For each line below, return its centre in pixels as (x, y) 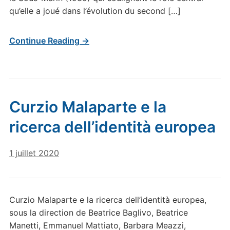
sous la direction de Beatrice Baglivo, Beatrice (98, 213)
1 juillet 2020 (34, 153)
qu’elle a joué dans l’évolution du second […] (95, 11)
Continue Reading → (49, 41)
